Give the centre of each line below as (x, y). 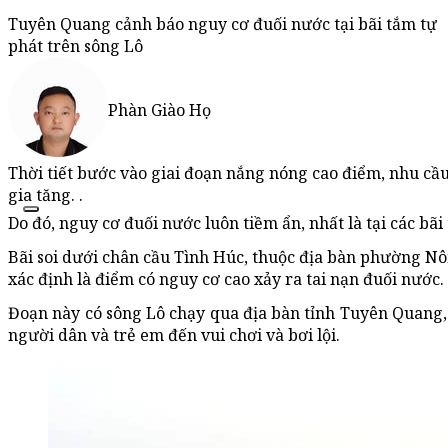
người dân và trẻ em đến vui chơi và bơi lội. (174, 335)
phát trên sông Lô (75, 46)
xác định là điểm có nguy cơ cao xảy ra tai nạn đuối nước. (226, 279)
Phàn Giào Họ (159, 109)
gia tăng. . (45, 195)
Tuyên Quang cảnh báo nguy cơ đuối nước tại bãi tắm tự (222, 24)
